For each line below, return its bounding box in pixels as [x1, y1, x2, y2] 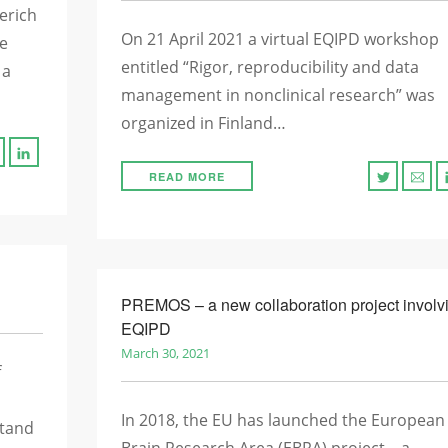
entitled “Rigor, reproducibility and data [120, 56, 419, 78]
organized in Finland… [120, 112, 286, 134]
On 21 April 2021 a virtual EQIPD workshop [120, 28, 439, 50]
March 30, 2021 [120, 344, 210, 362]
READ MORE [148, 169, 225, 184]
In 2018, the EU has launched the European [120, 409, 445, 431]
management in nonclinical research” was [120, 84, 435, 106]
